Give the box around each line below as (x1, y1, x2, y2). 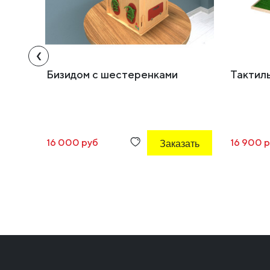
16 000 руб (46, 137, 98, 149)
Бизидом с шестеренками (46, 68, 178, 81)
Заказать (160, 137, 199, 153)
